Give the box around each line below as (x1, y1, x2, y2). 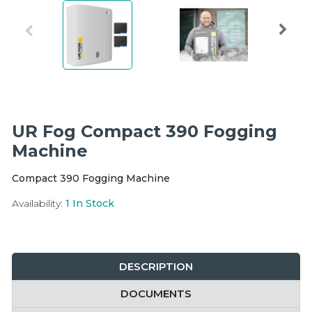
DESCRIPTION (119, 259, 193, 273)
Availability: (12, 196, 63, 210)
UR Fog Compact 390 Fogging (12, 120, 277, 141)
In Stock (72, 196, 114, 210)
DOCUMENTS (120, 286, 192, 300)
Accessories (14, 38, 75, 50)
